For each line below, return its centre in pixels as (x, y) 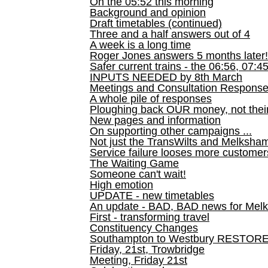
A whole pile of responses (151, 99)
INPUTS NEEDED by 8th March (166, 77)
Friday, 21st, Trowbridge (147, 249)
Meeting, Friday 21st (138, 260)
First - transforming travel (150, 217)
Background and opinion (148, 13)
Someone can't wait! (138, 174)
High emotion (121, 185)
